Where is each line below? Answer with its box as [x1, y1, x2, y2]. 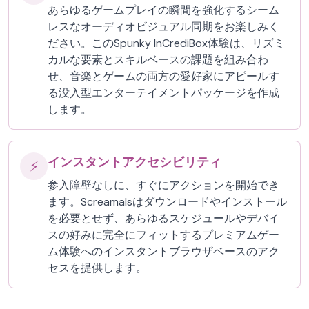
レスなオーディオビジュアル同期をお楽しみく [48, 19, 279, 34]
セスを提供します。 [48, 261, 147, 275]
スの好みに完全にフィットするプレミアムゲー [48, 228, 279, 242]
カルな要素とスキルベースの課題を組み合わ [48, 52, 268, 67]
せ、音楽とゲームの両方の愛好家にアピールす [48, 69, 279, 83]
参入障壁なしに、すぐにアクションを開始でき [48, 178, 279, 192]
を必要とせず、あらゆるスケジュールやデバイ [48, 211, 279, 226]
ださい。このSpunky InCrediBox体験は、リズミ [48, 36, 285, 50]
